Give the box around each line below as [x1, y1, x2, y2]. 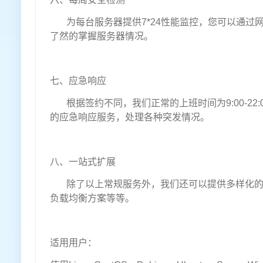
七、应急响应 [50, 76, 106, 86]
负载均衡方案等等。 [50, 193, 134, 204]
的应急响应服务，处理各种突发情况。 [50, 112, 210, 123]
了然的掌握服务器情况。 [50, 31, 153, 42]
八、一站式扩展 [50, 157, 116, 167]
